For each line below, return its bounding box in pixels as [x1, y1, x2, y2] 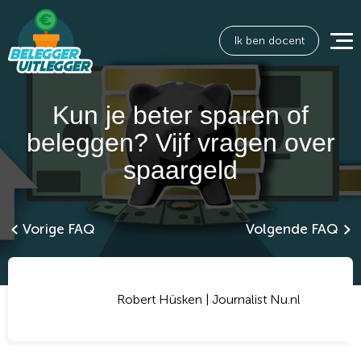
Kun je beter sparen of [52, 101, 309, 130]
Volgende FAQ [246, 220, 338, 238]
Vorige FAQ [22, 220, 95, 238]
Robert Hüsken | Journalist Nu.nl [117, 291, 301, 307]
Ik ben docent [234, 34, 305, 48]
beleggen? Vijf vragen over [26, 128, 335, 157]
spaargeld [123, 156, 238, 185]
